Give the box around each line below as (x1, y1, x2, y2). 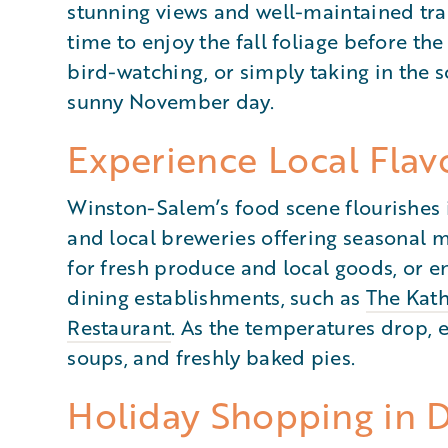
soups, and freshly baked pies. (67, 343, 356, 371)
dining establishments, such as (67, 283, 366, 311)
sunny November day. (67, 87, 274, 115)
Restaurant (67, 313, 172, 341)
